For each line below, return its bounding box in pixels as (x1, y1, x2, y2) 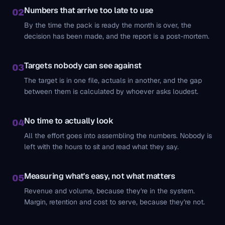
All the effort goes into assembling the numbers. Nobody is (24, 131, 212, 140)
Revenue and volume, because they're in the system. (24, 186, 195, 195)
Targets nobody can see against (24, 60, 142, 71)
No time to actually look (24, 116, 114, 126)
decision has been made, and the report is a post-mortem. (24, 32, 209, 41)
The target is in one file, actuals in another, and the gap (24, 76, 202, 85)
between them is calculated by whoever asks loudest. (24, 87, 198, 96)
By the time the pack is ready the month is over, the (24, 21, 191, 30)
